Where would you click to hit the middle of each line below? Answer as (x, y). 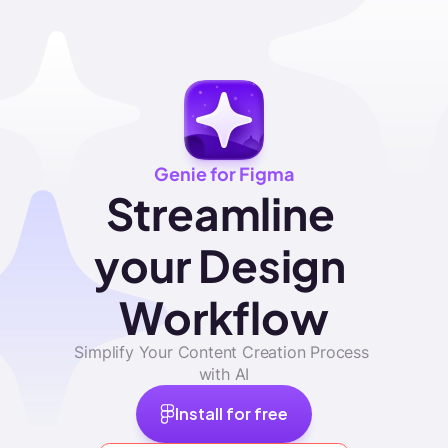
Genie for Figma (224, 172)
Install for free (231, 412)
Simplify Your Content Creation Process (221, 352)
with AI (224, 374)
